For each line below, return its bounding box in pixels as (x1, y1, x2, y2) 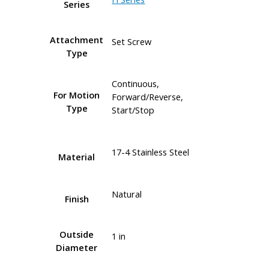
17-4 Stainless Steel (112, 146, 190, 159)
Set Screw (112, 35, 152, 48)
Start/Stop (112, 104, 155, 116)
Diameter (56, 241, 98, 253)
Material (58, 150, 95, 163)
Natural (112, 188, 142, 201)
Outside (59, 228, 94, 240)
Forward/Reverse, (112, 91, 184, 103)
